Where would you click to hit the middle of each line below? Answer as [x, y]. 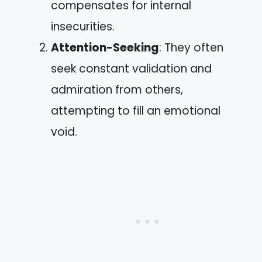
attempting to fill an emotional [136, 111]
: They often [191, 48]
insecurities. [83, 27]
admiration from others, [117, 90]
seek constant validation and [131, 69]
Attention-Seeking [105, 48]
